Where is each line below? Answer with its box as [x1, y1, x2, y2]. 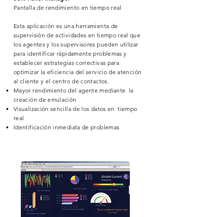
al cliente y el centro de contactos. [14, 77, 109, 85]
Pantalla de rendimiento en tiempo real [14, 4, 122, 11]
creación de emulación [14, 96, 77, 103]
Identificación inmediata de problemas [14, 124, 121, 131]
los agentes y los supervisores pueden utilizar [14, 41, 139, 48]
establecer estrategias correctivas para [14, 59, 120, 66]
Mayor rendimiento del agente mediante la [14, 87, 134, 94]
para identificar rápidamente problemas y [14, 50, 127, 57]
